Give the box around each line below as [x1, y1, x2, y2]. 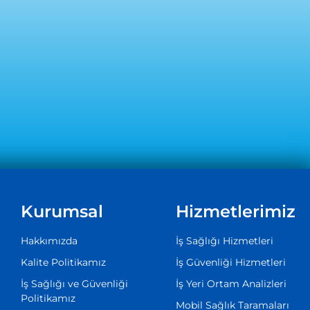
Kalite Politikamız [20, 256, 106, 269]
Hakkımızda [20, 235, 77, 248]
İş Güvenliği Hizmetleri [175, 256, 286, 269]
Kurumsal [20, 201, 103, 222]
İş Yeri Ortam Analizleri [175, 277, 286, 291]
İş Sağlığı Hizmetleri [175, 235, 273, 248]
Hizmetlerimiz [175, 201, 295, 222]
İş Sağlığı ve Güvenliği [20, 277, 128, 291]
